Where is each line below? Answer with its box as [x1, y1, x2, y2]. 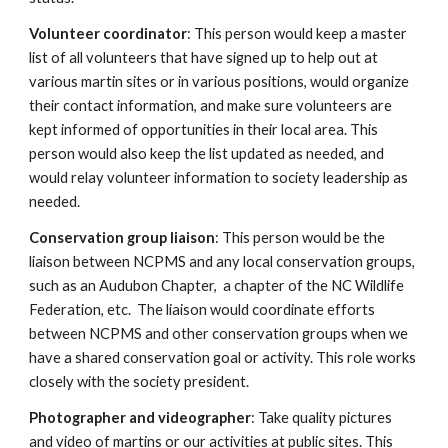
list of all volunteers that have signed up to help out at [29, 49, 379, 66]
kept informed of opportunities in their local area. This [29, 121, 379, 138]
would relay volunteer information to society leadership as [29, 169, 409, 186]
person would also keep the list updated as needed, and [29, 145, 385, 162]
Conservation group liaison [29, 229, 216, 246]
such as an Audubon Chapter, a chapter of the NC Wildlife [29, 277, 405, 294]
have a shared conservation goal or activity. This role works [29, 349, 417, 366]
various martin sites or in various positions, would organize [29, 73, 410, 90]
